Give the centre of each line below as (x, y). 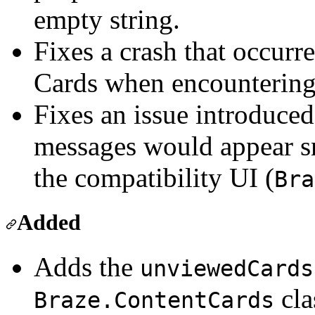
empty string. (107, 20)
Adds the (87, 266)
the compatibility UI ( (154, 178)
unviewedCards (227, 268)
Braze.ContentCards (154, 300)
